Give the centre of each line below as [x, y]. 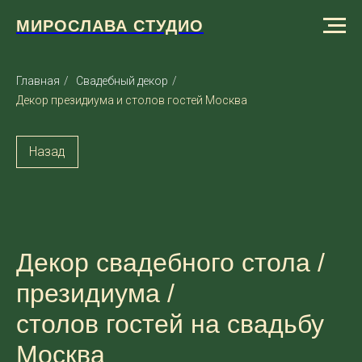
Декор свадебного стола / [170, 263]
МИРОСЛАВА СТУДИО [110, 25]
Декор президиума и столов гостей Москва [132, 100]
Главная [38, 81]
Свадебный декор [122, 81]
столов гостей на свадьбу [170, 324]
